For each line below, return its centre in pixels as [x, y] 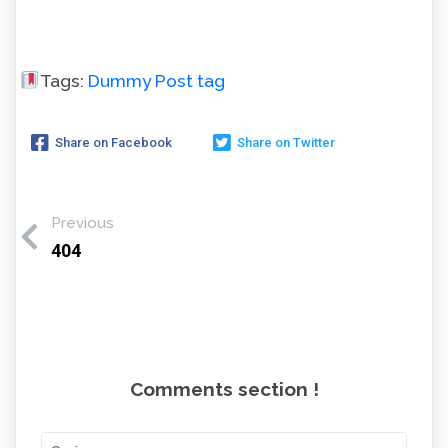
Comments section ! [224, 389]
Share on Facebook [113, 142]
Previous [82, 223]
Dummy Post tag [156, 81]
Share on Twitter [286, 142]
